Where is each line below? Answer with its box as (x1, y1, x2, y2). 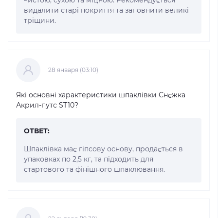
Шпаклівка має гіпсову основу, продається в (24, 144, 183, 153)
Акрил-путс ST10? (16, 100, 78, 109)
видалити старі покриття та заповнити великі (24, 5, 189, 15)
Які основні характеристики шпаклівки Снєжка (16, 90, 185, 99)
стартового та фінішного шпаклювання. (24, 164, 165, 174)
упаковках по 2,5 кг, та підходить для (24, 154, 153, 163)
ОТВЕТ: (24, 126, 50, 135)
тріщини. (24, 16, 56, 25)
